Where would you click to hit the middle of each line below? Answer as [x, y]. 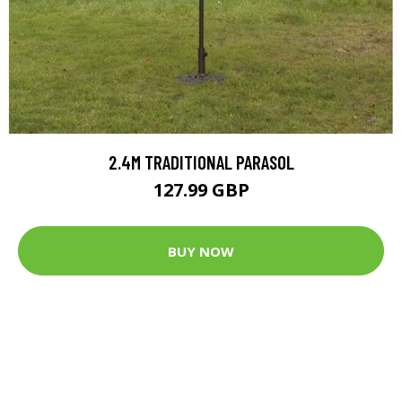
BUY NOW [201, 251]
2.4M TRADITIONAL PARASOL [201, 162]
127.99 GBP [201, 190]
